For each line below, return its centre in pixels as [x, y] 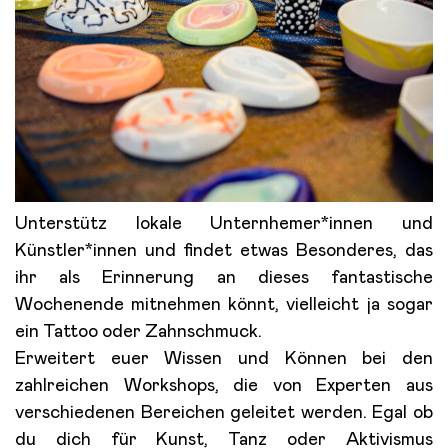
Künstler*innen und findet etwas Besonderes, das [224, 251]
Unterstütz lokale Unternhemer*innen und [224, 224]
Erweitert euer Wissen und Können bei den [224, 359]
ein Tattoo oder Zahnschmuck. [139, 332]
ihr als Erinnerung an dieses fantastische [224, 278]
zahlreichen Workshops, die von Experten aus [224, 386]
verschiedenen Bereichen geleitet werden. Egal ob [224, 413]
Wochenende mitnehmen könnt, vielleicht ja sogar [224, 305]
